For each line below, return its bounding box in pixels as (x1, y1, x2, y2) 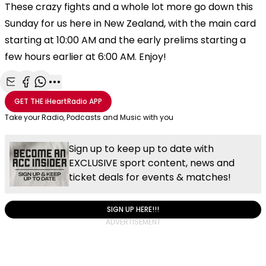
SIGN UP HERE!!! (107, 204, 159, 214)
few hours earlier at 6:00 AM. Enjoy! (5, 49, 166, 64)
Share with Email (11, 88, 85, 102)
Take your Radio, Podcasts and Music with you (5, 112, 173, 122)
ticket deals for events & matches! (69, 170, 231, 184)
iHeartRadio (43, 96, 89, 106)
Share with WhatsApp (40, 88, 136, 102)
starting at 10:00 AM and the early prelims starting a (5, 33, 246, 47)
